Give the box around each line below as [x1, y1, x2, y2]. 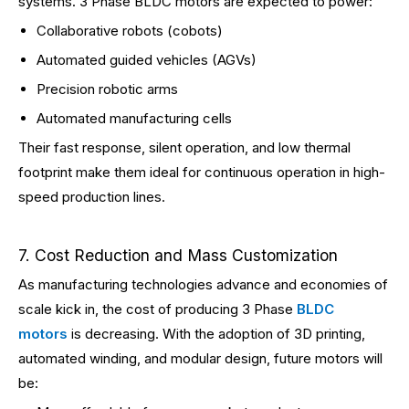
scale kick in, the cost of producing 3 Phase [18, 300, 297, 318]
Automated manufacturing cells [37, 110, 232, 127]
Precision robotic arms [37, 80, 178, 98]
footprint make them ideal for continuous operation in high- [18, 163, 385, 181]
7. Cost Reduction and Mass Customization [18, 246, 338, 265]
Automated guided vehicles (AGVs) [37, 51, 257, 68]
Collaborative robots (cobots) [37, 22, 223, 39]
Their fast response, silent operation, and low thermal [18, 139, 351, 156]
